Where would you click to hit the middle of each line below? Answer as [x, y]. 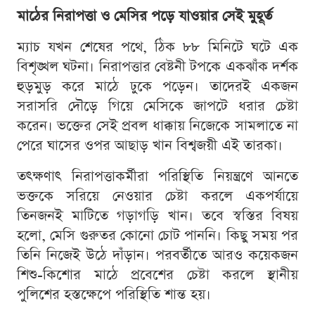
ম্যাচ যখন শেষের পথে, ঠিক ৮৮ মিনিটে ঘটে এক [157, 47]
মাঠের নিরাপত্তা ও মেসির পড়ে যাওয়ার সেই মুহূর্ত [144, 17]
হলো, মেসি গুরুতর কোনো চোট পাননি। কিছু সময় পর [157, 236]
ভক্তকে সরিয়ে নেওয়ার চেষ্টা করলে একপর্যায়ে [157, 197]
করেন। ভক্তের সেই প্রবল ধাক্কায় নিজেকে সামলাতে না [157, 126]
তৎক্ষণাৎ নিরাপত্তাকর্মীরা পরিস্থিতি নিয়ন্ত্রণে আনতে [157, 177]
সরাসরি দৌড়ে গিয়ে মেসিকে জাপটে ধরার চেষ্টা [157, 107]
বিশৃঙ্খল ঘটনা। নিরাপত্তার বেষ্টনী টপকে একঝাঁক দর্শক [157, 67]
